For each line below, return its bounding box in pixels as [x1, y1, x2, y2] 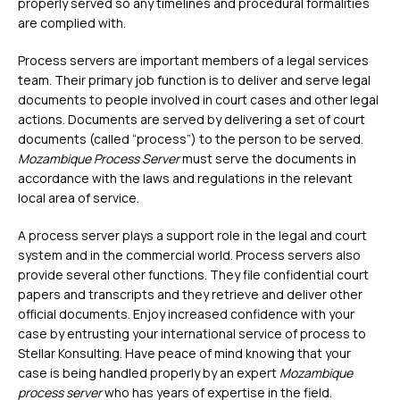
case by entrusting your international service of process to [18, 325, 366, 343]
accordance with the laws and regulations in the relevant [18, 170, 353, 187]
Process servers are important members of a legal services [18, 52, 369, 70]
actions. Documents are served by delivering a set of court [18, 111, 365, 129]
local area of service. [18, 189, 139, 207]
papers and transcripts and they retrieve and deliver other [18, 286, 362, 304]
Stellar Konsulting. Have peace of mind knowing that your [18, 345, 351, 362]
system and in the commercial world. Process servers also [18, 246, 361, 264]
